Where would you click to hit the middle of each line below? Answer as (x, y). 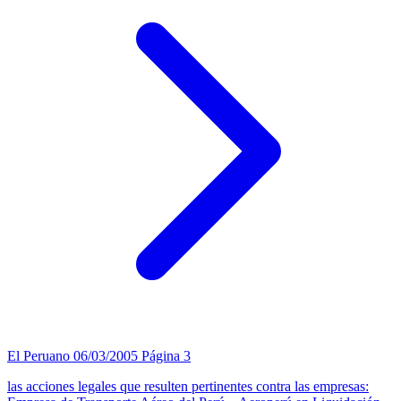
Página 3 (166, 355)
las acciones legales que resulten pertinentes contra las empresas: (188, 386)
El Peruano (40, 355)
